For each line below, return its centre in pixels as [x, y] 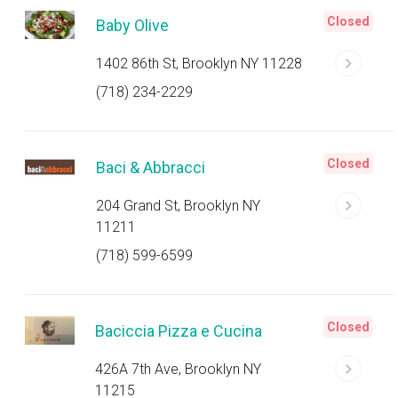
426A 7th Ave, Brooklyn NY [179, 369]
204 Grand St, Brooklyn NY [178, 206]
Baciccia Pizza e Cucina [179, 331]
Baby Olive [132, 25]
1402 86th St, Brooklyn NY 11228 [199, 64]
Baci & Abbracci [150, 167]
